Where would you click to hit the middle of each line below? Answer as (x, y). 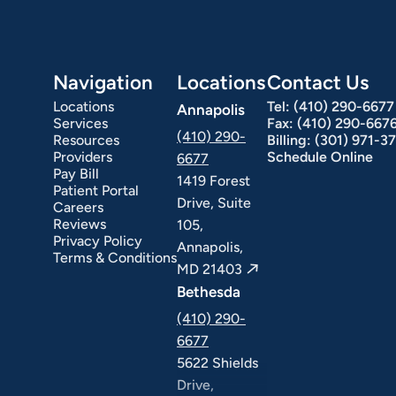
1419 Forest (213, 180)
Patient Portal (96, 190)
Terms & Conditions (115, 257)
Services (80, 123)
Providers (83, 156)
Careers (78, 207)
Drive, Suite (214, 202)
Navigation (103, 82)
